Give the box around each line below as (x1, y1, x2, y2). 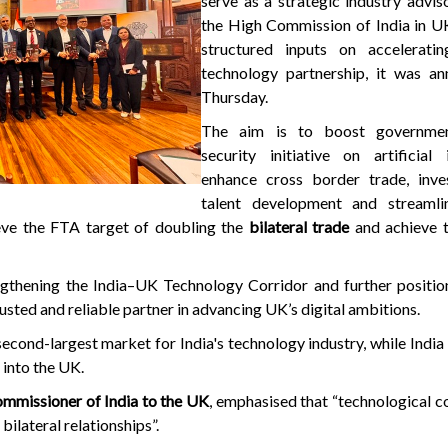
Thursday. (201, 87, 271, 106)
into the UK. (3, 357, 84, 376)
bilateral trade (248, 217, 349, 236)
